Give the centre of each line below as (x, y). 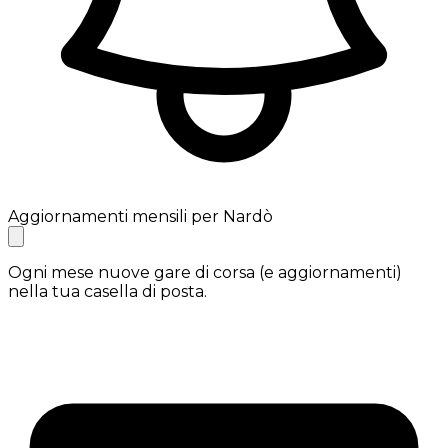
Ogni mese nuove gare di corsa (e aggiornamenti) (205, 272)
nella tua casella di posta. (107, 291)
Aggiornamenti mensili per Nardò (140, 216)
